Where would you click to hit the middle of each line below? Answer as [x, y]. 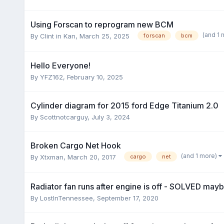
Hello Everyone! [60, 65]
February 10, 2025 [95, 77]
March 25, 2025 [104, 36]
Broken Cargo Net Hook [75, 145]
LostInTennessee [66, 198]
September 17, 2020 [127, 198]
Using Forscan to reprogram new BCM [102, 24]
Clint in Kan [57, 36]
